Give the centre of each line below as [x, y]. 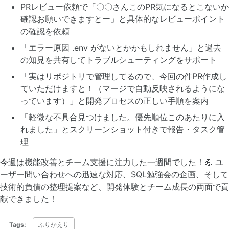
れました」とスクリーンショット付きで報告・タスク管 [123, 130]
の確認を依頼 [45, 31]
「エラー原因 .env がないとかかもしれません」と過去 [121, 48]
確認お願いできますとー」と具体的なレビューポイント [123, 19]
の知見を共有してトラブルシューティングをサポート [119, 60]
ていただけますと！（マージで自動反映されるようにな [123, 89]
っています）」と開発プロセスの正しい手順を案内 [114, 101]
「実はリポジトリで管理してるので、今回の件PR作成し [124, 76]
